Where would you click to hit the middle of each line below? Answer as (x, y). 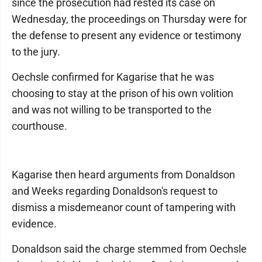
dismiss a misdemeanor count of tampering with (124, 207)
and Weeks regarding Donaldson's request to (115, 191)
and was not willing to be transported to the (112, 109)
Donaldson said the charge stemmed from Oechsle (129, 249)
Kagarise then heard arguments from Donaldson (123, 174)
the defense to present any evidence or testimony (127, 35)
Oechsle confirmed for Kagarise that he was (113, 77)
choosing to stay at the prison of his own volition (123, 93)
